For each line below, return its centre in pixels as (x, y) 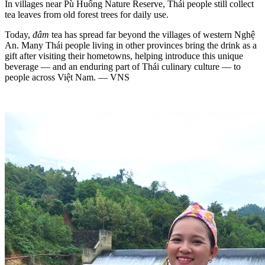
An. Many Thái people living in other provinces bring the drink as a (131, 45)
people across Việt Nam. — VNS (67, 77)
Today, (19, 34)
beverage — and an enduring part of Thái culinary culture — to (123, 66)
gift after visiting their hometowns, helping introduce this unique (124, 56)
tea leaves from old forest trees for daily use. (87, 14)
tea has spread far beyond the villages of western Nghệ (152, 34)
